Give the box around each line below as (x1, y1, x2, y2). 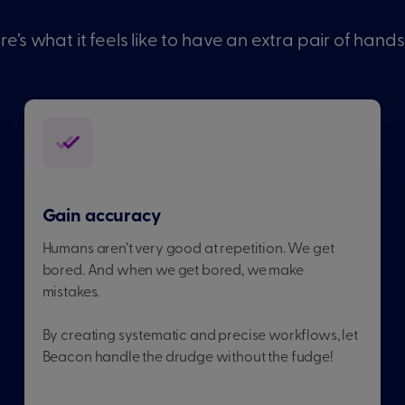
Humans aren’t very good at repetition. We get (42, 242, 334, 257)
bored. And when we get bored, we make (42, 264, 304, 278)
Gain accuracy (42, 208, 161, 226)
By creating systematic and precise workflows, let (42, 329, 358, 344)
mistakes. (42, 286, 100, 300)
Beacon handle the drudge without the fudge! (42, 351, 334, 365)
